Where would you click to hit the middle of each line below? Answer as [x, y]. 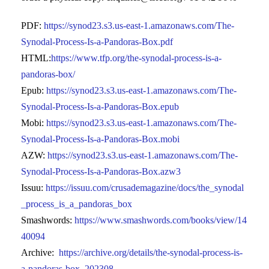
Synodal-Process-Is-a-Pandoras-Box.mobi [100, 139]
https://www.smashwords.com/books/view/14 [161, 220]
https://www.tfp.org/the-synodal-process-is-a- [136, 58]
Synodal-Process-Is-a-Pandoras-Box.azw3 [101, 171]
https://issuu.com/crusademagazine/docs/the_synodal [145, 187]
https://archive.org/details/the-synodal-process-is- [151, 252]
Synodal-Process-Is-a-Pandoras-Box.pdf [97, 41]
